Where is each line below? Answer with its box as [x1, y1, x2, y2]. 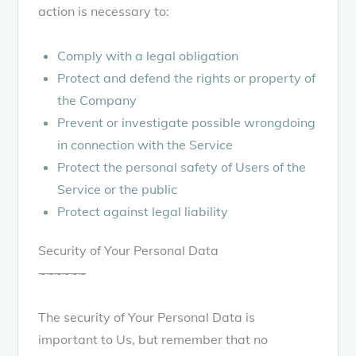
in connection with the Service [57, 136, 234, 153]
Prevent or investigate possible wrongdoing [57, 114, 316, 130]
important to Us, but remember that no [38, 331, 269, 347]
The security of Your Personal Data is [38, 308, 256, 325]
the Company [57, 91, 137, 108]
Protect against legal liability [57, 203, 229, 219]
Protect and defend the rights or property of [57, 69, 316, 86]
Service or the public [57, 180, 178, 197]
